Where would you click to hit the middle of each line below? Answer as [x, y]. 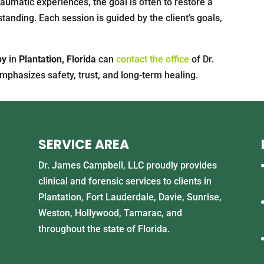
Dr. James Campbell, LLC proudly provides [127, 165]
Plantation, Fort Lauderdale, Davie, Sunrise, [130, 197]
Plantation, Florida [58, 59]
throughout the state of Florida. [104, 229]
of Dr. [202, 59]
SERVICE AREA [83, 145]
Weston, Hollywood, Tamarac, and [110, 213]
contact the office [153, 59]
